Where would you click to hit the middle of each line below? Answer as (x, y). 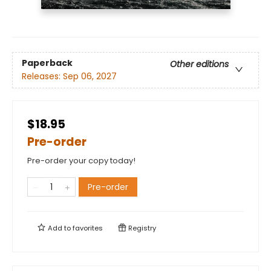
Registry (141, 228)
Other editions (199, 64)
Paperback (47, 63)
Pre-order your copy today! (81, 160)
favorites (88, 228)
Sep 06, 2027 (90, 77)
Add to (59, 228)
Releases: (42, 77)
